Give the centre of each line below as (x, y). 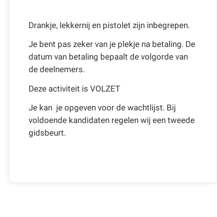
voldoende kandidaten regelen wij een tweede (111, 120)
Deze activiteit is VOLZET (74, 88)
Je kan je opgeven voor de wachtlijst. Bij (102, 108)
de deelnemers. (57, 70)
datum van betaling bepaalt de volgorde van (108, 57)
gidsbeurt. (47, 133)
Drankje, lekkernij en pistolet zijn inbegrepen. (111, 25)
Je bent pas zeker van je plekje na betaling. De (112, 44)
